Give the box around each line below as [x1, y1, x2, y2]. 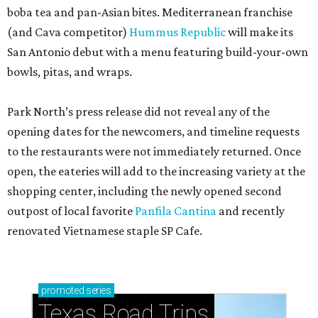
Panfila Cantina [135, 204, 216, 218]
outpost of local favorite [7, 204, 135, 218]
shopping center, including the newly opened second [7, 184, 282, 198]
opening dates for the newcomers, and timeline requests [7, 124, 300, 138]
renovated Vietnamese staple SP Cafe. [7, 224, 202, 238]
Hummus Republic [129, 25, 226, 39]
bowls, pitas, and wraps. [7, 65, 132, 79]
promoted [41, 285, 84, 296]
